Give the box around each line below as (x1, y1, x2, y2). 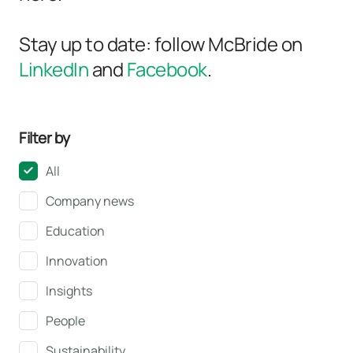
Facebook (126, 56, 207, 82)
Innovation (46, 252, 108, 269)
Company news (46, 192, 134, 210)
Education (46, 222, 105, 240)
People (46, 312, 85, 329)
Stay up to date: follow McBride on (19, 31, 303, 57)
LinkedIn (19, 56, 89, 82)
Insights (46, 282, 92, 299)
